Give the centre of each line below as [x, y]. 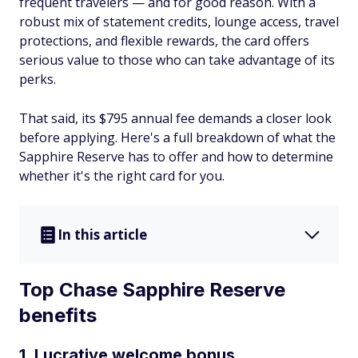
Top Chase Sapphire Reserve [152, 290]
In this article [102, 235]
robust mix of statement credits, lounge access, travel [179, 22]
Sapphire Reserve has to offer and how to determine [176, 157]
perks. [38, 79]
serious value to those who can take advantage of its [177, 60]
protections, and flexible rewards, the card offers [164, 41]
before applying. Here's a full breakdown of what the [177, 137]
